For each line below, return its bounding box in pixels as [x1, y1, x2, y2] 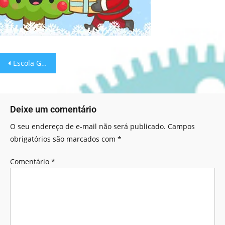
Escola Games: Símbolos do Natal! [13, 58, 41, 68]
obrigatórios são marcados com [10, 134, 118, 144]
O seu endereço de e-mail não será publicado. [10, 122, 166, 131]
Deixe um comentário [10, 104, 96, 115]
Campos [168, 122, 195, 131]
